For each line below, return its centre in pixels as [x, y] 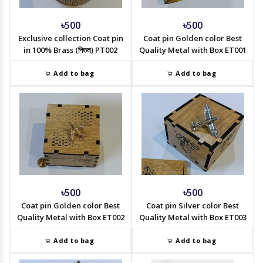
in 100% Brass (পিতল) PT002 [70, 50]
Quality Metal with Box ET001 [193, 50]
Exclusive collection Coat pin [70, 38]
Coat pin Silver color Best [193, 205]
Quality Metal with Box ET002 [70, 217]
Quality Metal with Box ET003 [193, 217]
